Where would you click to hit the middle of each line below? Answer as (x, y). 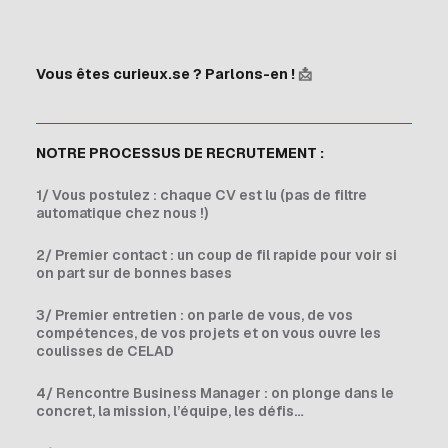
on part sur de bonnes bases (134, 273)
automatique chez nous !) (122, 213)
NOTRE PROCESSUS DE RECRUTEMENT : (180, 153)
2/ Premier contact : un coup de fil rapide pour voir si (216, 255)
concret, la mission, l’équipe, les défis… (170, 411)
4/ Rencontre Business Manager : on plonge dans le (215, 393)
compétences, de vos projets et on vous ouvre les (208, 333)
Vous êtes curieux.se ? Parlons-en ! (167, 74)
